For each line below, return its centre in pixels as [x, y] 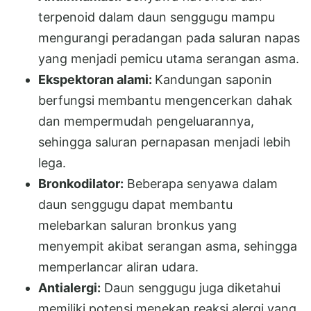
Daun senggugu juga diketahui [191, 287]
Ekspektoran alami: [96, 79]
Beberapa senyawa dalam [201, 183]
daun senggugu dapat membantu [135, 204]
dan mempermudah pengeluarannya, [146, 121]
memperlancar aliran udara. [118, 267]
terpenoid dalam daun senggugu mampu [157, 17]
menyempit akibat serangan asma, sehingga [168, 246]
